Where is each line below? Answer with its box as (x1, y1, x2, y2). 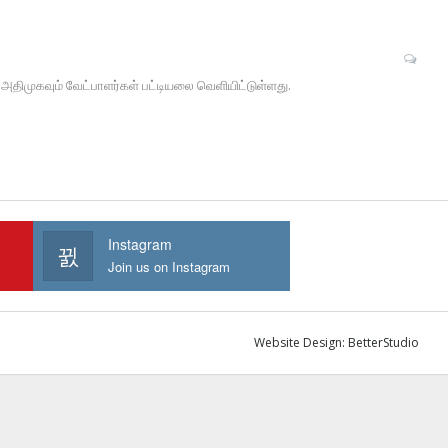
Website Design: (254, 334, 348, 352)
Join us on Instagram (108, 257, 231, 277)
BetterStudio (348, 334, 419, 352)
